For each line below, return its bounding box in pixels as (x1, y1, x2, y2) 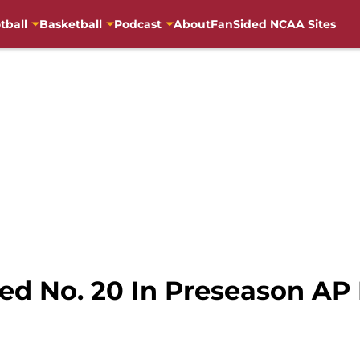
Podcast (113, 16, 162, 31)
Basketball (39, 16, 102, 31)
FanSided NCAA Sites (210, 16, 336, 31)
